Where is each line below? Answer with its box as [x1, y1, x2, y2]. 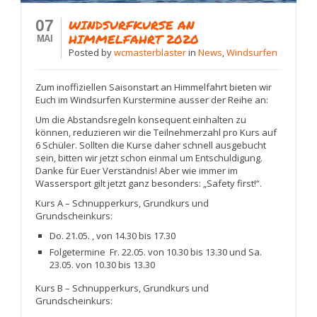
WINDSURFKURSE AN [69, 16, 195, 34]
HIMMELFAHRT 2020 [69, 30, 200, 48]
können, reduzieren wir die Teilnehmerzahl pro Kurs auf [35, 126, 277, 139]
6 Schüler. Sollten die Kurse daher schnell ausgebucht [35, 139, 267, 152]
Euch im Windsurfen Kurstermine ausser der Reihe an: [35, 93, 269, 107]
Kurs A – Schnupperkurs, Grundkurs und [35, 197, 209, 210]
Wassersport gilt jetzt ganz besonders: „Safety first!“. [35, 177, 263, 190]
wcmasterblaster [114, 46, 189, 59]
